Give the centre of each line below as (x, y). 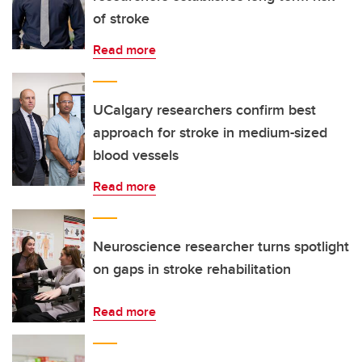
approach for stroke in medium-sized (210, 133)
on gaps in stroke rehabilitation (192, 269)
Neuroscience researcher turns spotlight (221, 246)
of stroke (121, 19)
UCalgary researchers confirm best (204, 110)
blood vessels (136, 155)
